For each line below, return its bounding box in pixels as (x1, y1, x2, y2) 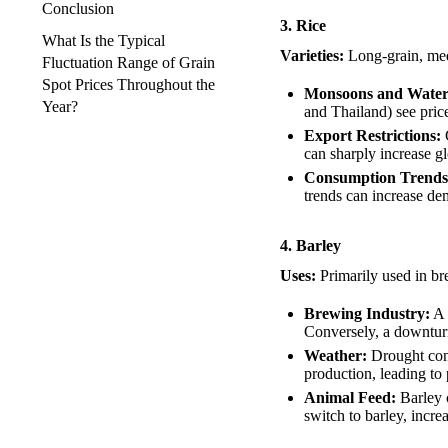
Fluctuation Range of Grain (42, 53, 215, 71)
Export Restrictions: (304, 127, 441, 145)
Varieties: (280, 47, 344, 65)
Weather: (304, 347, 367, 365)
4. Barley (280, 237, 341, 255)
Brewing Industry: (304, 305, 430, 323)
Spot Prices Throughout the (42, 75, 215, 93)
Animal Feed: (304, 389, 396, 407)
